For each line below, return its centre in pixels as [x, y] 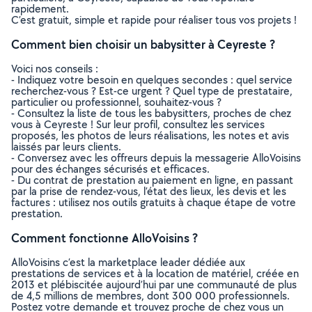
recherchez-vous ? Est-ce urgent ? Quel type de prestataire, [152, 91]
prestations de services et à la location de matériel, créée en [155, 273]
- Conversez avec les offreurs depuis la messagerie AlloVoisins [156, 158]
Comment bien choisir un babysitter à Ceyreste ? [143, 44]
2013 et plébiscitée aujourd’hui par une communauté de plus [154, 284]
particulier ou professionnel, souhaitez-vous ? [116, 102]
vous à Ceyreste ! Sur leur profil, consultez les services [138, 124]
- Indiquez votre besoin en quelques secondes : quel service [152, 80]
